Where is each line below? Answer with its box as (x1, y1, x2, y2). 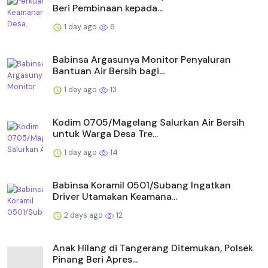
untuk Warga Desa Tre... (53, 127, 158, 141)
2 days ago (62, 210, 105, 221)
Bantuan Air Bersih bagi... (53, 65, 165, 78)
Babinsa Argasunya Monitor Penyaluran (53, 53, 231, 66)
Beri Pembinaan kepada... (53, 2, 163, 15)
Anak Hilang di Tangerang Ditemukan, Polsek (53, 242, 253, 255)
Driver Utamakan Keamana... (53, 190, 177, 203)
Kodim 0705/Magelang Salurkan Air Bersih (53, 116, 245, 129)
